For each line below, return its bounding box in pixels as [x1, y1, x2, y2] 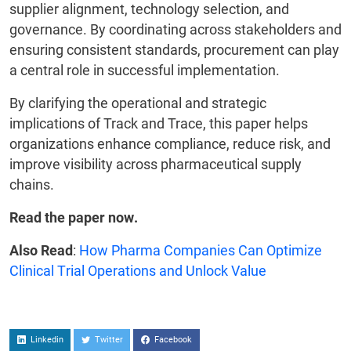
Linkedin [25, 335, 63, 346]
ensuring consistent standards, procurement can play [9, 42, 339, 59]
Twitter [89, 335, 123, 346]
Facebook [149, 335, 192, 346]
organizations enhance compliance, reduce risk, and [9, 136, 331, 153]
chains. [9, 176, 54, 194]
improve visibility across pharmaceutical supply [9, 156, 302, 173]
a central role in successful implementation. [9, 62, 283, 79]
